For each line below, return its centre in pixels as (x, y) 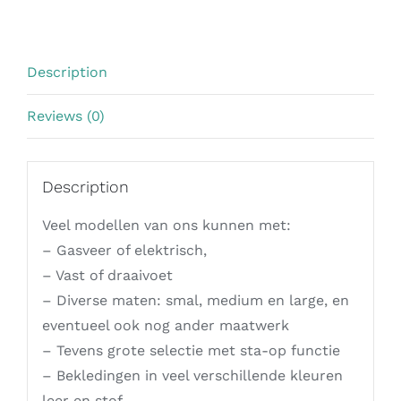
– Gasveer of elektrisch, (124, 250)
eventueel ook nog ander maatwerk (165, 325)
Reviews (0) (66, 116)
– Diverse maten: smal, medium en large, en (195, 300)
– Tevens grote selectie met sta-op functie (191, 350)
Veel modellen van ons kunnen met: (166, 225)
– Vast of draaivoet (107, 275)
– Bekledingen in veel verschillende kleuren (192, 375)
